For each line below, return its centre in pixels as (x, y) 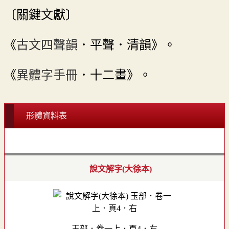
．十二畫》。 (114, 75)
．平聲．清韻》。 (127, 45)
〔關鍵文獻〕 (41, 15)
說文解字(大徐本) (121, 169)
